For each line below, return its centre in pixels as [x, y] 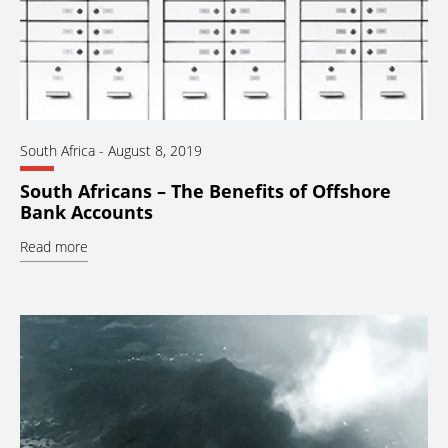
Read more [54, 247]
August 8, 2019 [155, 150]
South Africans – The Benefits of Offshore [205, 191]
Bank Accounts [86, 212]
